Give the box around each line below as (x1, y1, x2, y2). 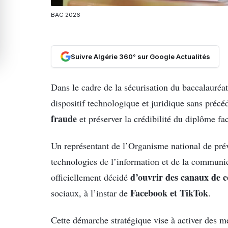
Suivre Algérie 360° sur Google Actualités (70, 52, 210, 61)
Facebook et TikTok (130, 186, 208, 199)
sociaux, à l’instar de (51, 186, 130, 199)
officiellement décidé (51, 170, 130, 183)
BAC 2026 (51, 11, 80, 18)
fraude (51, 111, 77, 125)
